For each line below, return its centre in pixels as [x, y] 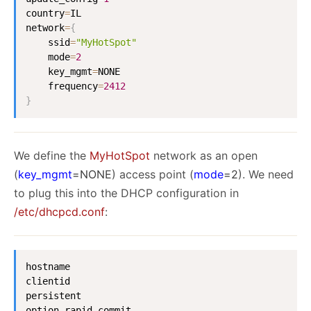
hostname [48, 267]
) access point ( [153, 175]
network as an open [204, 156]
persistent [53, 296]
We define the [52, 156]
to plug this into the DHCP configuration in [126, 193]
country [45, 14]
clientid [48, 281]
